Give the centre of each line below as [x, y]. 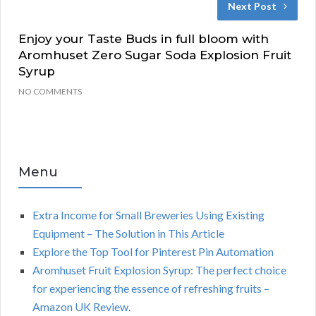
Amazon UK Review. [81, 306]
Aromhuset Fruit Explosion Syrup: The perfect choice [159, 269]
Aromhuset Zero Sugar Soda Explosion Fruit [155, 55]
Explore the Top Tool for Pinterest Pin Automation [153, 251]
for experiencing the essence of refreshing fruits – [151, 288]
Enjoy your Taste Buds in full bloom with [144, 38]
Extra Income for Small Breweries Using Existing [148, 214]
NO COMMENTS [50, 91]
